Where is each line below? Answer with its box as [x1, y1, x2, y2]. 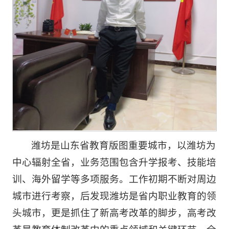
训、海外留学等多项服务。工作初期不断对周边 [12, 172, 216, 185]
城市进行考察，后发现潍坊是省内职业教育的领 [12, 189, 216, 202]
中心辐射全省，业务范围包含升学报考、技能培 [12, 155, 216, 168]
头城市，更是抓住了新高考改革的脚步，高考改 [12, 205, 216, 219]
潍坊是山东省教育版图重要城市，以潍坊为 [31, 138, 216, 151]
